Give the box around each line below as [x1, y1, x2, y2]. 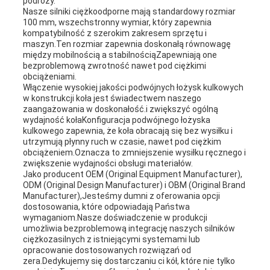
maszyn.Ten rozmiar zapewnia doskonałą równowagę [22, 39, 231, 49]
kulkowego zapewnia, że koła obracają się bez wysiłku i [22, 126, 233, 136]
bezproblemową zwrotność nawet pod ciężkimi [22, 61, 206, 71]
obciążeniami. [22, 72, 77, 82]
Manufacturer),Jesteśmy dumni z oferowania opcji [22, 191, 220, 201]
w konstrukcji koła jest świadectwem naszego [22, 93, 201, 104]
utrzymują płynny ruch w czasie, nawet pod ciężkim [22, 137, 221, 147]
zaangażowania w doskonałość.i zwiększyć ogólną [22, 104, 218, 115]
